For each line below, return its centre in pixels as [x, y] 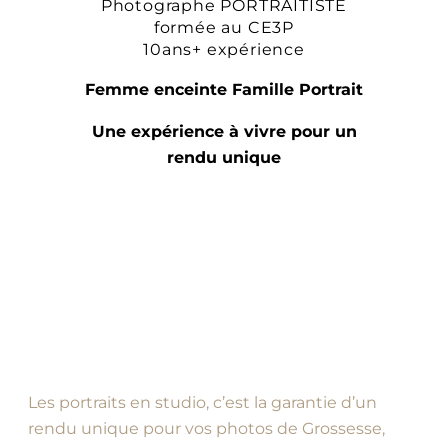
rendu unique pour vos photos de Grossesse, [206, 428]
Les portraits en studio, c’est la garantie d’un [202, 402]
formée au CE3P [224, 28]
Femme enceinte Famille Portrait [224, 90]
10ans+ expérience [224, 50]
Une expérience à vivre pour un [224, 132]
